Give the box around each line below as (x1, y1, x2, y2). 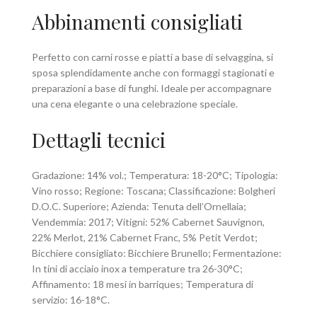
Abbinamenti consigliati (32, 8, 243, 35)
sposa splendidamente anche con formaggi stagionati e (32, 67, 275, 79)
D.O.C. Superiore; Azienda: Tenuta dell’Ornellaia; (32, 200, 246, 213)
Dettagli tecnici (32, 127, 166, 154)
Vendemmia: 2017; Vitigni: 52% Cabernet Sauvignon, (32, 216, 265, 229)
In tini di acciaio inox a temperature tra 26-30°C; (32, 263, 243, 275)
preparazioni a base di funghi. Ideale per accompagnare (32, 82, 272, 95)
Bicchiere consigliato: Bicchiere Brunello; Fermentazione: (32, 247, 282, 260)
